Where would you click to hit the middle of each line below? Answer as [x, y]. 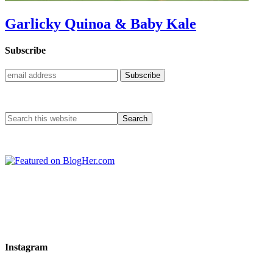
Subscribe [25, 51]
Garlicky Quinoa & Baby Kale [101, 23]
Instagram [26, 247]
